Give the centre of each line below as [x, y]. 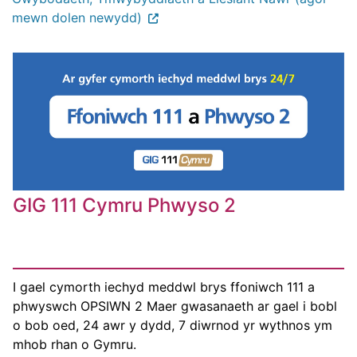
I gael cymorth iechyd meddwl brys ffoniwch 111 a [164, 287]
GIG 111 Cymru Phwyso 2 [124, 206]
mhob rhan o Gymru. [75, 345]
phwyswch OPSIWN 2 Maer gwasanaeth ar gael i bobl [175, 306]
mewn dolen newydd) [77, 18]
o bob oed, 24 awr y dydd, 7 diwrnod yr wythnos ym [173, 326]
